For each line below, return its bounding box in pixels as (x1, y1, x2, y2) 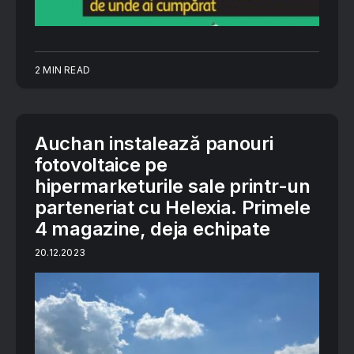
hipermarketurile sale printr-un (35, 175, 311, 198)
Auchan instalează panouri (35, 132, 273, 156)
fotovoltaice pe (35, 153, 168, 177)
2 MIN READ (35, 64, 90, 77)
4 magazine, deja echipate (35, 217, 270, 241)
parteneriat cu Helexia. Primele (35, 196, 311, 220)
